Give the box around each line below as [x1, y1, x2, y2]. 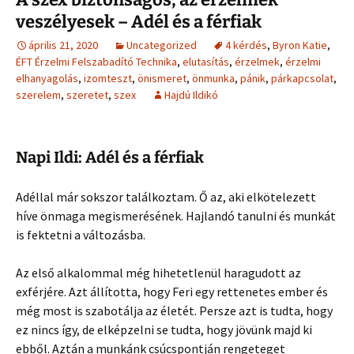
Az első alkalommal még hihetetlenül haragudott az [16, 264, 301, 281]
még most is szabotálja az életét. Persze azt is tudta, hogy [16, 302, 333, 318]
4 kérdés [225, 37, 267, 52]
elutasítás [183, 54, 229, 69]
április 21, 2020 [28, 37, 98, 52]
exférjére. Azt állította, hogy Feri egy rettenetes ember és [16, 283, 328, 299]
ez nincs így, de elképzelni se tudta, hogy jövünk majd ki [16, 321, 312, 337]
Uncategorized [126, 37, 197, 52]
